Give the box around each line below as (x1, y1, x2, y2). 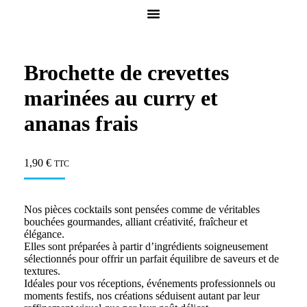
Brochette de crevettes (24, 60, 229, 85)
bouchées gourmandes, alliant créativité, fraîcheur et (24, 216, 247, 228)
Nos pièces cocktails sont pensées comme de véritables (24, 204, 260, 215)
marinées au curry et (24, 86, 218, 110)
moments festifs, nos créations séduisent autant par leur (24, 290, 260, 302)
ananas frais (24, 111, 138, 136)
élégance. (24, 228, 64, 240)
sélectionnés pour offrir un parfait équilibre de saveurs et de (24, 253, 279, 265)
